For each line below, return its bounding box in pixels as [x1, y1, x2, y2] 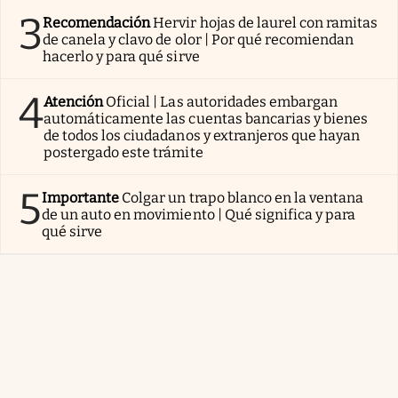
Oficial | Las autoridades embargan [106, 92, 338, 110]
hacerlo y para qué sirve [43, 47, 200, 65]
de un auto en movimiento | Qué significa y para [42, 205, 356, 223]
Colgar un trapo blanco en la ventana [122, 188, 364, 206]
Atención [44, 92, 104, 110]
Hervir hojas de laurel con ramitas [153, 13, 378, 31]
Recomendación [43, 13, 151, 31]
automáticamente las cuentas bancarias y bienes [44, 109, 369, 127]
